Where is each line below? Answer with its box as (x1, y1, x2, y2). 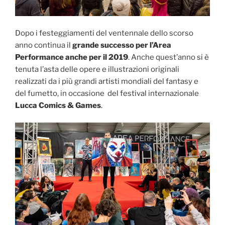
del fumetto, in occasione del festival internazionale (15, 88, 199, 98)
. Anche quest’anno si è (128, 52, 209, 62)
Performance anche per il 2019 (15, 52, 128, 62)
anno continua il (15, 40, 72, 50)
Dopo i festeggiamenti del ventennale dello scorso (15, 28, 193, 38)
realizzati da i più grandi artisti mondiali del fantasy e (15, 76, 198, 86)
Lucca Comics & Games (15, 100, 101, 110)
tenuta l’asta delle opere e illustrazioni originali (15, 64, 179, 74)
